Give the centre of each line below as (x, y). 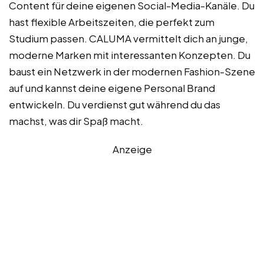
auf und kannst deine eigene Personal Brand (112, 88)
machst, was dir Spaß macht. (76, 121)
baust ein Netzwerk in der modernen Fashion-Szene (132, 71)
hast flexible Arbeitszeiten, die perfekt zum (112, 22)
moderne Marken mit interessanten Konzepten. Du (130, 55)
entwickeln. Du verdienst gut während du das (115, 104)
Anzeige (132, 149)
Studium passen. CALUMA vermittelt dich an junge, (128, 38)
